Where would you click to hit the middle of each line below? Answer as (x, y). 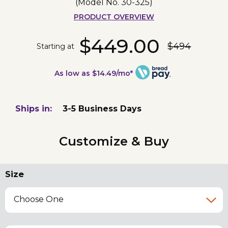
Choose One (39, 199)
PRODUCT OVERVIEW (114, 17)
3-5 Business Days (102, 109)
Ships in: (34, 109)
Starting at (56, 46)
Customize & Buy (114, 141)
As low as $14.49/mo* (93, 74)
